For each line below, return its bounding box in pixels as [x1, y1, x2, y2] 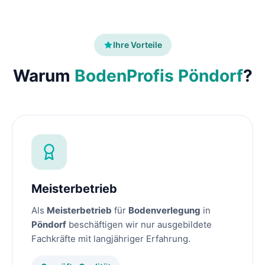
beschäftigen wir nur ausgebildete [66, 219, 212, 231]
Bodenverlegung [128, 205, 201, 216]
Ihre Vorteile [112, 40, 162, 50]
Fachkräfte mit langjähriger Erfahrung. [31, 233, 190, 245]
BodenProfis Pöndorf [74, 66, 243, 86]
